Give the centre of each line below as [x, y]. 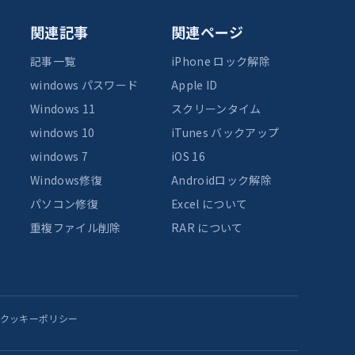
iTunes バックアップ [225, 132]
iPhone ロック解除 [220, 61]
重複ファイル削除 [76, 227]
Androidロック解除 [221, 179]
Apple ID [194, 84]
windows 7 [59, 156]
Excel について [209, 203]
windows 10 [63, 132]
